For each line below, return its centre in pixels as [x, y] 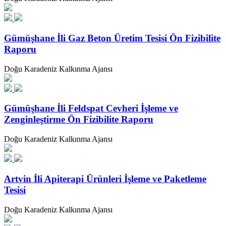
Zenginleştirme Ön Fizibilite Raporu [79, 120]
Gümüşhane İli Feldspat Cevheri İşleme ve [91, 108]
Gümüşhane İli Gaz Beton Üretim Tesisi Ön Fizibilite [112, 38]
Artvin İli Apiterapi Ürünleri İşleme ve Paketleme [105, 179]
